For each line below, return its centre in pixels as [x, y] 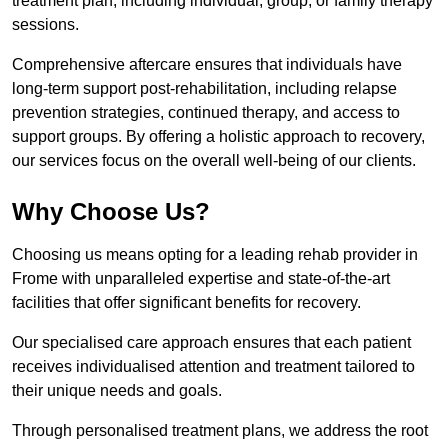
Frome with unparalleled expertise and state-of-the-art [201, 279]
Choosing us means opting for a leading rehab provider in [215, 255]
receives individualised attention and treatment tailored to [213, 367]
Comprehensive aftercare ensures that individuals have [207, 65]
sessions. [45, 25]
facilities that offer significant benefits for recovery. [186, 303]
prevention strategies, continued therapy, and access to [206, 113]
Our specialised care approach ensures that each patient [211, 343]
